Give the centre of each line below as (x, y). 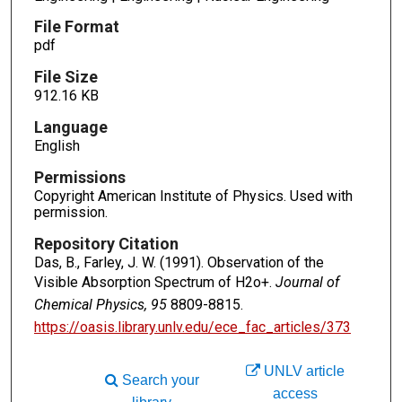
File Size (66, 77)
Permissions (79, 178)
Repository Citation (106, 243)
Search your (158, 380)
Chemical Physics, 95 (100, 304)
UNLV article (303, 371)
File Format (76, 27)
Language (70, 127)
